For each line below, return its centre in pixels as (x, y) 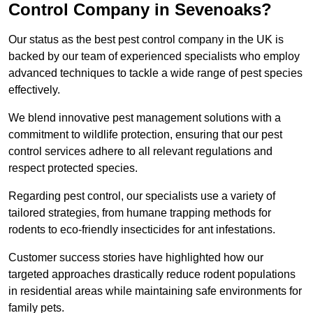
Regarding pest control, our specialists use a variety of (142, 196)
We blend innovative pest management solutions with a (145, 118)
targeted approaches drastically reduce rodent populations (152, 275)
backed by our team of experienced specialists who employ (154, 57)
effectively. (36, 90)
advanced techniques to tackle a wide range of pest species (155, 73)
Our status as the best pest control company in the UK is (146, 40)
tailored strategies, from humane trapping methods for (140, 213)
